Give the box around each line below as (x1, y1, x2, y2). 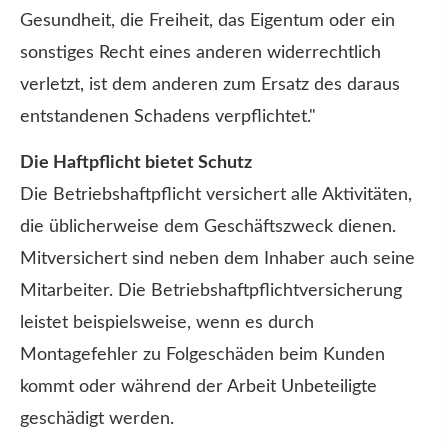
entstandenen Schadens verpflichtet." (20, 108, 316, 126)
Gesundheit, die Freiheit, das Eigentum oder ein (20, 12, 395, 30)
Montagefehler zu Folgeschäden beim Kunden (20, 346, 385, 365)
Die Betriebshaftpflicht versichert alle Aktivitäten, (20, 186, 412, 205)
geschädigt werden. (20, 410, 174, 429)
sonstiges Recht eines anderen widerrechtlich (20, 44, 381, 62)
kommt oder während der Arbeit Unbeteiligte (20, 378, 377, 397)
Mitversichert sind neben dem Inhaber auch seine (20, 250, 415, 269)
